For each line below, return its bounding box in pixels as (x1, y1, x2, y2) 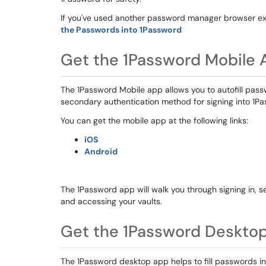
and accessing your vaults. (61, 196, 164, 207)
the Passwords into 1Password (61, 24, 182, 35)
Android (84, 146, 118, 157)
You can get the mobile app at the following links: (61, 115, 251, 126)
